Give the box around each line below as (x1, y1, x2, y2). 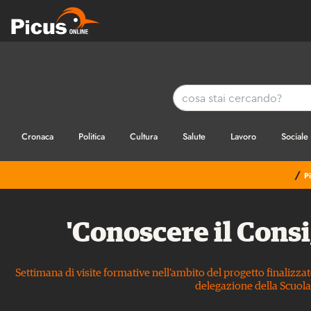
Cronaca (22, 130, 56, 144)
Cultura (130, 130, 160, 144)
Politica (78, 130, 108, 144)
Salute (183, 130, 208, 144)
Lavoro (230, 130, 259, 144)
